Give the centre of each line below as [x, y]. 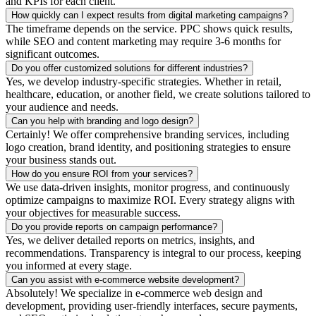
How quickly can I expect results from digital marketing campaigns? [150, 15]
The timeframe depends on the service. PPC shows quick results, [149, 28]
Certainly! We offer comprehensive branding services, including [147, 134]
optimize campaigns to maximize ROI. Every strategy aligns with [150, 200]
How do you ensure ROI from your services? [102, 174]
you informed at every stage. [69, 265]
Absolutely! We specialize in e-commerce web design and [134, 293]
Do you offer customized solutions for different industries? [129, 68]
